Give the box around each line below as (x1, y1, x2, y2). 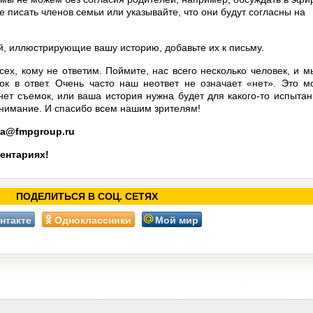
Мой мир (154, 212, 198, 226)
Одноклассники (54, 212, 131, 226)
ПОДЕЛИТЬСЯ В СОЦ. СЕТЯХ (15, 191, 158, 202)
